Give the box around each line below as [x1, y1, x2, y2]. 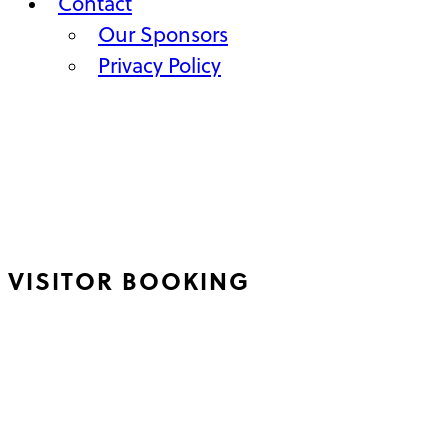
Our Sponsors [98, 18, 228, 49]
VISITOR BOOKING [8, 262, 250, 298]
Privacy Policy [98, 49, 221, 80]
